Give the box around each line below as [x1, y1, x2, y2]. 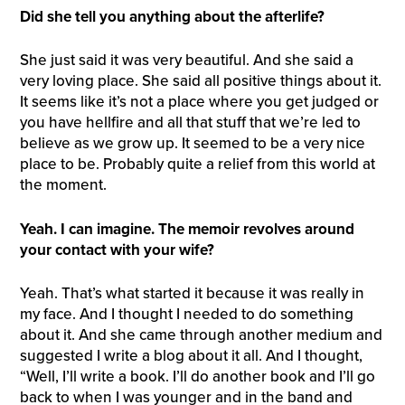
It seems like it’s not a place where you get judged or [19, 92, 379, 112]
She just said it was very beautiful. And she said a [19, 51, 353, 71]
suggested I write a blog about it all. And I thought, [19, 346, 363, 366]
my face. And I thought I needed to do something [19, 305, 353, 325]
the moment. [19, 175, 107, 195]
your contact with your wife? [19, 240, 214, 259]
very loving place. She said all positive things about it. [19, 71, 381, 91]
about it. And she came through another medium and [19, 325, 382, 345]
